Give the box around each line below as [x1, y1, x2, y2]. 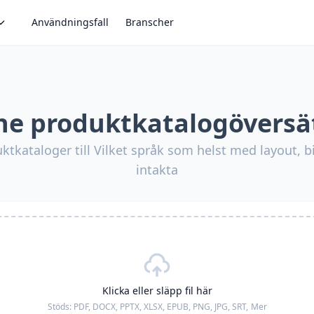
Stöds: [47, 301, 74, 313]
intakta [136, 161, 178, 178]
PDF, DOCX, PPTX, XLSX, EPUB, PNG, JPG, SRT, [73, 301, 248, 313]
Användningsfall [32, 15, 109, 29]
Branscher [125, 15, 174, 29]
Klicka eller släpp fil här [102, 284, 212, 297]
